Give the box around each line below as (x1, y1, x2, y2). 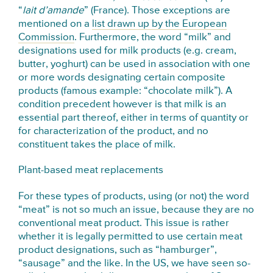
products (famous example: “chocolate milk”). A (18, 85, 233, 96)
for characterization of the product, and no (18, 126, 209, 136)
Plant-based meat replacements (18, 165, 164, 176)
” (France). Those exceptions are (84, 5, 231, 16)
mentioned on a (18, 18, 93, 29)
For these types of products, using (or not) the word (18, 191, 250, 202)
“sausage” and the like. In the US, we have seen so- (18, 258, 251, 269)
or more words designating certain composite (18, 72, 226, 83)
